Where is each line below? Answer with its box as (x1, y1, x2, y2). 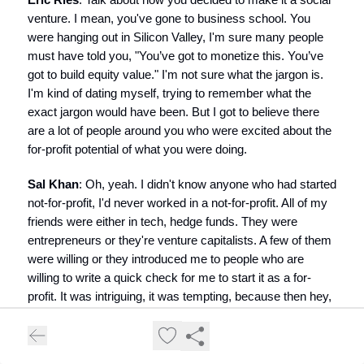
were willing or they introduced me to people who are (28, 252, 304, 266)
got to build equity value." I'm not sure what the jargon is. (28, 67, 323, 81)
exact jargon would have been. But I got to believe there (28, 105, 319, 119)
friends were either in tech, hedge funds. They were (28, 214, 297, 228)
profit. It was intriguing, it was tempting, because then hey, (28, 289, 331, 303)
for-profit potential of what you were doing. (28, 142, 247, 156)
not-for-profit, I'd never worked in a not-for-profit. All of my (28, 196, 327, 210)
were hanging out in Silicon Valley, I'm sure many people (28, 30, 323, 44)
